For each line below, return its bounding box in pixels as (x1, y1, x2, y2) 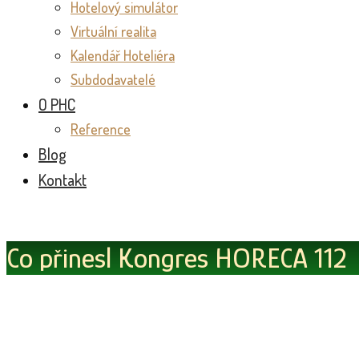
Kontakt (38, 169, 87, 190)
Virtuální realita (71, 22, 156, 40)
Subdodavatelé (71, 71, 155, 88)
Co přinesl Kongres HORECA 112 (6, 242, 347, 275)
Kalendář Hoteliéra (71, 46, 175, 64)
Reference (71, 120, 131, 138)
